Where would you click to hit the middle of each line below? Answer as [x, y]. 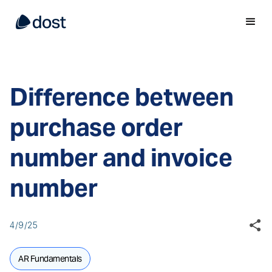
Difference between [121, 97]
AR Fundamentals [50, 259]
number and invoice [121, 158]
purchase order [96, 127]
